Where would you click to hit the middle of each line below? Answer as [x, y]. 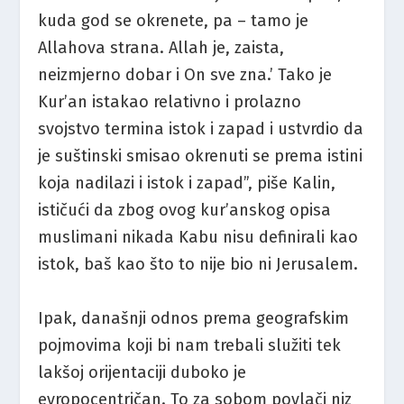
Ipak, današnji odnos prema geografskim [194, 318]
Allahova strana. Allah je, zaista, [161, 48]
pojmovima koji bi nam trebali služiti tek [190, 345]
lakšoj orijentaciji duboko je [142, 372]
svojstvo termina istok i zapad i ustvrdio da [201, 129]
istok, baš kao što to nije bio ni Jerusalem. [198, 265]
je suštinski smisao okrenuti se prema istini [201, 156]
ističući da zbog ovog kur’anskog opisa [185, 211]
